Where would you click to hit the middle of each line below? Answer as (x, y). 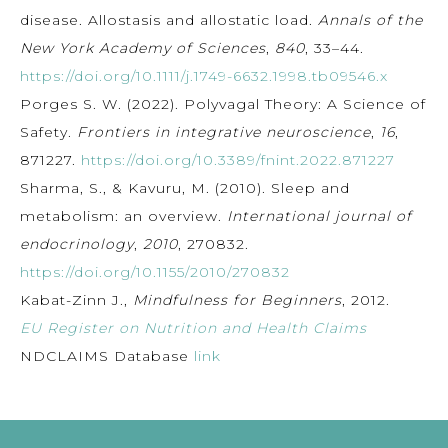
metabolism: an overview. (123, 215)
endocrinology (77, 243)
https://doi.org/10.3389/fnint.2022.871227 (238, 159)
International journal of (319, 215)
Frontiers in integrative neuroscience (224, 131)
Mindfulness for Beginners (237, 299)
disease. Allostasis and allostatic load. (169, 19)
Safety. (48, 131)
